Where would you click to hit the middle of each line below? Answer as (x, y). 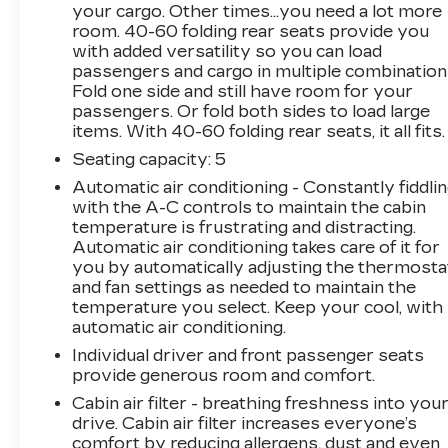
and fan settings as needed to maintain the (244, 287)
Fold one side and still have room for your (243, 91)
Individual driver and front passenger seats (248, 355)
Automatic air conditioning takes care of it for (256, 247)
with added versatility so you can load (227, 51)
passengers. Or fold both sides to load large (251, 111)
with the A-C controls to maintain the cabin (249, 207)
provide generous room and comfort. (224, 375)
